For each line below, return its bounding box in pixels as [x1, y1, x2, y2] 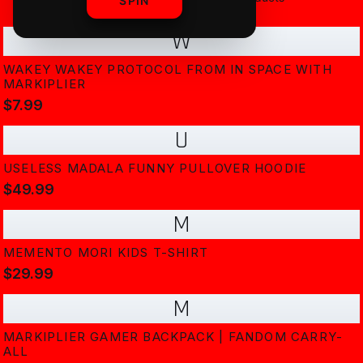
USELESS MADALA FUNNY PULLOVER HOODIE [3, 160, 307, 176]
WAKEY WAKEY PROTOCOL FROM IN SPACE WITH [3, 62, 332, 77]
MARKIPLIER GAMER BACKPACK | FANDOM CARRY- [3, 329, 344, 344]
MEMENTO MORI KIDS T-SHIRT [3, 245, 208, 260]
